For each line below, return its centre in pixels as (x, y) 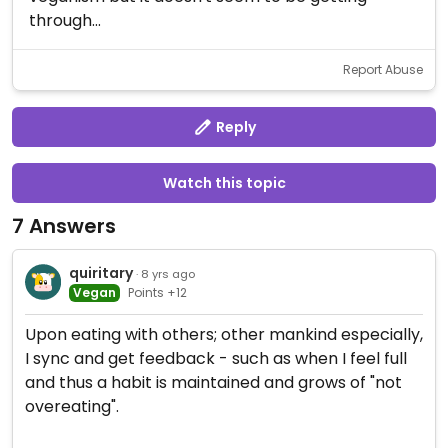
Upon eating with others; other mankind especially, (224, 334)
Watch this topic (224, 183)
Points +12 (157, 292)
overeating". (72, 406)
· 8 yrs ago (165, 273)
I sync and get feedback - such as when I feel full (216, 358)
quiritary (100, 272)
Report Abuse (383, 69)
